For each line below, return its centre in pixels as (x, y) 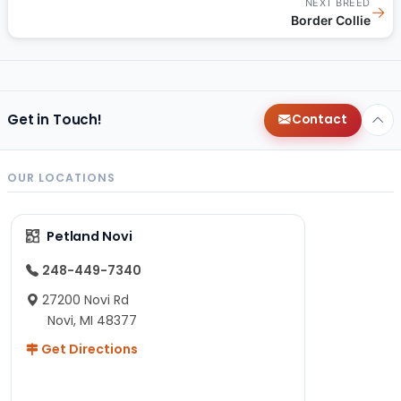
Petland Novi (89, 236)
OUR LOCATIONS (61, 177)
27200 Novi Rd (85, 299)
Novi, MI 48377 (92, 320)
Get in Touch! (55, 120)
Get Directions (88, 349)
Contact (319, 120)
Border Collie (331, 20)
